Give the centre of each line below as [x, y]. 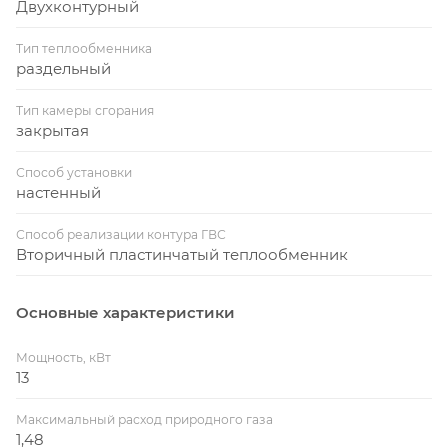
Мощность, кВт [63, 357]
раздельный [63, 68]
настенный [58, 192]
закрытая [52, 130]
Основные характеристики [125, 312]
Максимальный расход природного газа [144, 419]
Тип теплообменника [84, 48]
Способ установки [74, 172]
